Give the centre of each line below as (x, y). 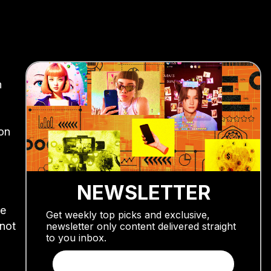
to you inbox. (76, 238)
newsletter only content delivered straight (141, 227)
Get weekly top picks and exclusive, (128, 215)
